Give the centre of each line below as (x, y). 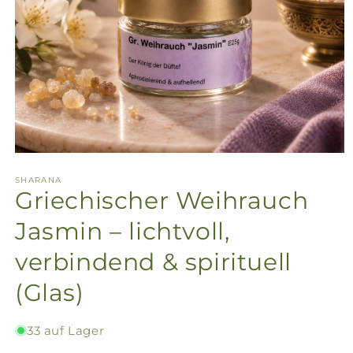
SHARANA (39, 180)
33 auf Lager (66, 331)
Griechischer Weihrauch (162, 201)
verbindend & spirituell (153, 262)
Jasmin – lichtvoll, (123, 231)
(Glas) (50, 293)
